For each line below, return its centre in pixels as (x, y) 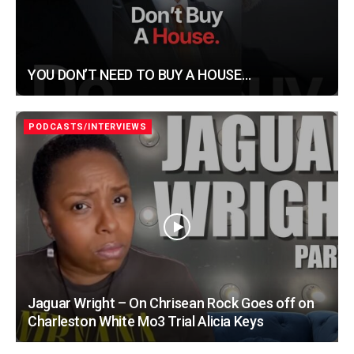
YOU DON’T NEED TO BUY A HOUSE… (139, 75)
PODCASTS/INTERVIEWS (88, 127)
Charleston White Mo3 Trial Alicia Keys (146, 321)
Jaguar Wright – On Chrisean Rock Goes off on (171, 303)
